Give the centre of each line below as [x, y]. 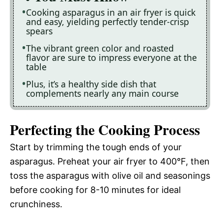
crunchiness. [36, 204]
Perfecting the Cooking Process [105, 130]
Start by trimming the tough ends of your [96, 147]
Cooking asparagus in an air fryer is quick [111, 12]
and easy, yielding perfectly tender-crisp [108, 21]
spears [39, 31]
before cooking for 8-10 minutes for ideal [95, 190]
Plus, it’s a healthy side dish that [91, 84]
